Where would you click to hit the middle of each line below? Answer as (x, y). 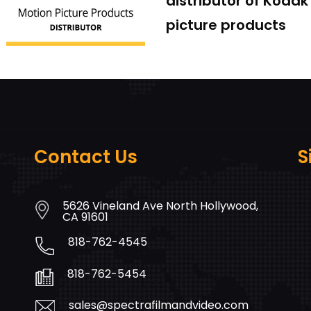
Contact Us (86, 157)
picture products (226, 25)
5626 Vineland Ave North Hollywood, (161, 206)
